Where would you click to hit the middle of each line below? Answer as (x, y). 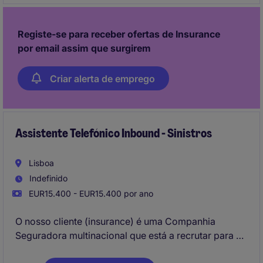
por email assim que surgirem (84, 48)
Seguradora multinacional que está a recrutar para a (128, 235)
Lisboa (40, 163)
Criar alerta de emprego (102, 79)
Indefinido (47, 178)
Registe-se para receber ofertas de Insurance (119, 34)
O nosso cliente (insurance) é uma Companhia (115, 221)
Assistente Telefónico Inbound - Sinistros (114, 133)
